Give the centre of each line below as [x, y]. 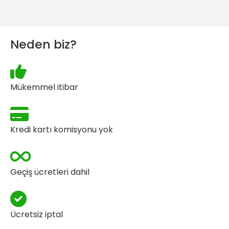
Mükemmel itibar [44, 87]
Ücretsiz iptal [37, 215]
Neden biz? [43, 44]
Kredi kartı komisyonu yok [62, 130]
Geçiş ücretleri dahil [50, 172]
